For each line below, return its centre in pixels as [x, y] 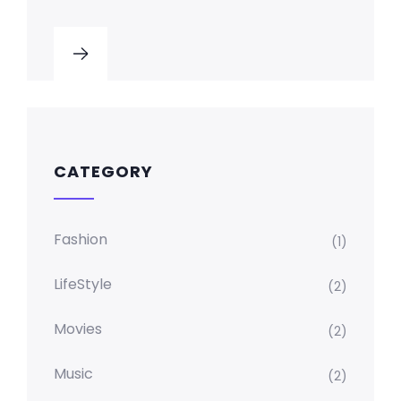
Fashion [81, 239]
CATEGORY [103, 171]
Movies [78, 328]
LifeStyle [83, 284]
